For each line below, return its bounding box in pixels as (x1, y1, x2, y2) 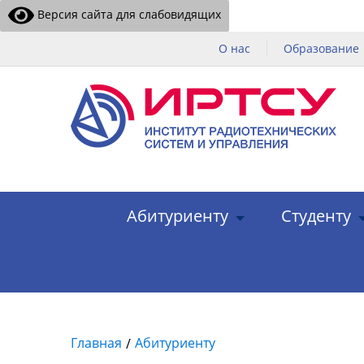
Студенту (280, 205, 351, 227)
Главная (71, 334, 122, 352)
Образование (283, 41, 359, 56)
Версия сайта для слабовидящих (33, 6, 221, 22)
